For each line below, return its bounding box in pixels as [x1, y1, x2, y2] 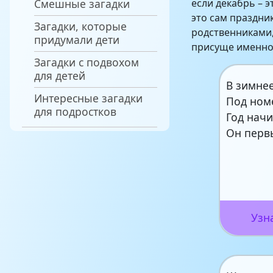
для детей [34, 68, 85, 83]
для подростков [34, 104, 116, 119]
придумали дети [34, 32, 119, 47]
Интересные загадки [34, 90, 143, 105]
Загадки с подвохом [34, 54, 139, 69]
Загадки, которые [34, 18, 127, 34]
